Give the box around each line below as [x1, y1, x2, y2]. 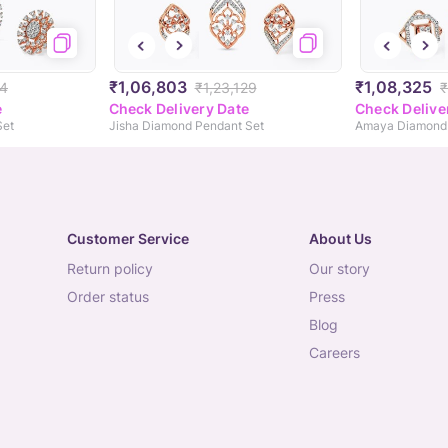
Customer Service [67, 230, 189, 248]
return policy [76, 260, 153, 278]
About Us [308, 230, 372, 248]
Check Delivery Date [108, 100, 250, 118]
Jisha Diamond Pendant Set [108, 118, 264, 134]
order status [78, 288, 149, 306]
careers [318, 344, 360, 362]
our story [319, 260, 370, 278]
